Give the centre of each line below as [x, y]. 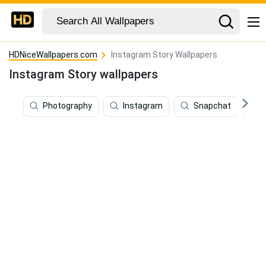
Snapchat [212, 106]
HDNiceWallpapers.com [53, 55]
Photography [67, 106]
